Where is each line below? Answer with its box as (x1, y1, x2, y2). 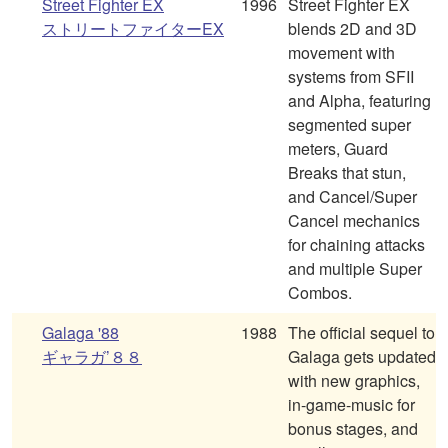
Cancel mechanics (288, 209, 420, 233)
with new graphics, (288, 369, 420, 393)
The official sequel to (288, 321, 435, 345)
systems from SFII (288, 65, 414, 89)
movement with (288, 41, 395, 65)
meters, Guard (288, 137, 388, 161)
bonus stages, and (288, 417, 418, 441)
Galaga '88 (42, 321, 119, 345)
